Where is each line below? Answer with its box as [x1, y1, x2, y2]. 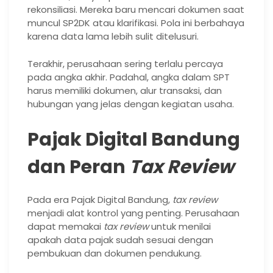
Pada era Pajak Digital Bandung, [27, 193, 172, 206]
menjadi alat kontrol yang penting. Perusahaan [27, 206, 239, 219]
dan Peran [27, 154, 129, 180]
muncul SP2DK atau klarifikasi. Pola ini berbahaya [27, 16, 244, 30]
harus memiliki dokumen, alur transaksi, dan [27, 83, 222, 97]
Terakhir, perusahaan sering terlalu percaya [27, 57, 223, 70]
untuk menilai [149, 219, 211, 233]
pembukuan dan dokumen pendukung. [27, 246, 202, 260]
